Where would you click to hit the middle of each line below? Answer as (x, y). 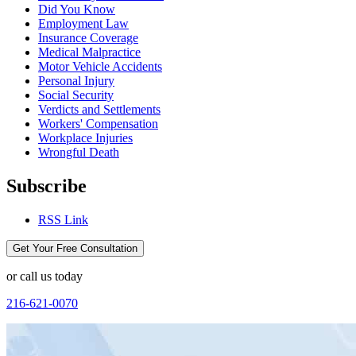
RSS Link (63, 220)
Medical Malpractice (89, 52)
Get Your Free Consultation (75, 249)
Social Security (76, 95)
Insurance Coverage (88, 38)
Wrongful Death (79, 153)
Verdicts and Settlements (99, 110)
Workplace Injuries (85, 138)
